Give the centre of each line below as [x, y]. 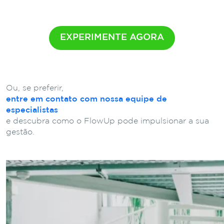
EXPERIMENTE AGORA [112, 37]
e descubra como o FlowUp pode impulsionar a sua [107, 121]
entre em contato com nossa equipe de [86, 99]
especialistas [32, 110]
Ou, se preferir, [35, 88]
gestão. [20, 132]
